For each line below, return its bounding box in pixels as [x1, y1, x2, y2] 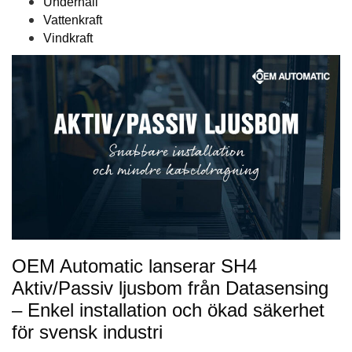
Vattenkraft [43, 13, 102, 27]
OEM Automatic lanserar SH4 [12, 255, 257, 277]
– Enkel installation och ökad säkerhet [12, 299, 324, 321]
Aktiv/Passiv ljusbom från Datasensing [12, 277, 328, 299]
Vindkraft [43, 31, 93, 46]
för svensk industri [12, 321, 163, 343]
